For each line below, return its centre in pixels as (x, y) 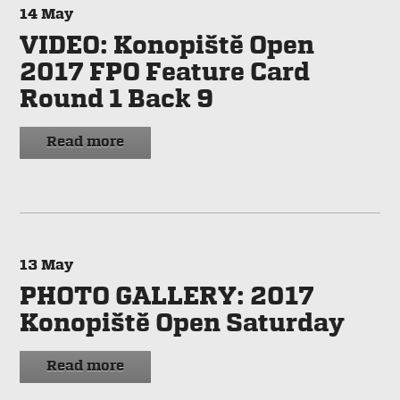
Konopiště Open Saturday (183, 324)
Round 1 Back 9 (117, 100)
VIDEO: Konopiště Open (167, 46)
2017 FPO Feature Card (165, 73)
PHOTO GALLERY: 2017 (167, 297)
